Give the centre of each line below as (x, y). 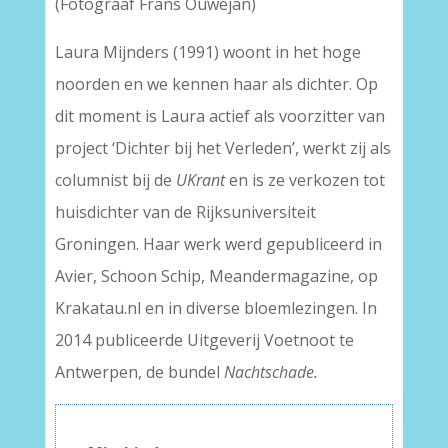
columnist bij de (115, 180)
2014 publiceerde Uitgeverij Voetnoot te (204, 340)
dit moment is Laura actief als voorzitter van (219, 116)
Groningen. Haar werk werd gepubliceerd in (218, 244)
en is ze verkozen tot (304, 180)
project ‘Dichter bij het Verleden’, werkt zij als (222, 148)
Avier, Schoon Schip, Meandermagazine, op (216, 276)
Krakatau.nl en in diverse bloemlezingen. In (215, 308)
